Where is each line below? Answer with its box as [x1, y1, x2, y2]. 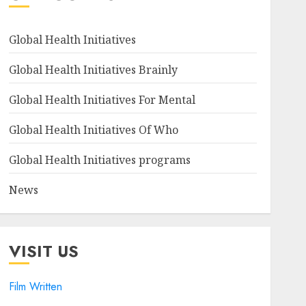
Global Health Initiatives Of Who [8, 122, 178, 137]
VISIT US [8, 239, 79, 263]
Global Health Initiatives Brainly [8, 62, 178, 77]
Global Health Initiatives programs [8, 152, 191, 167]
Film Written [8, 279, 62, 294]
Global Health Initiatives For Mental [8, 92, 195, 107]
